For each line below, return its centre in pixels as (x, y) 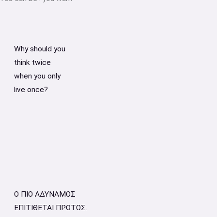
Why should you (39, 49)
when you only (37, 76)
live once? (31, 90)
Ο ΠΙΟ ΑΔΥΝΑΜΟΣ (45, 194)
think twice (32, 63)
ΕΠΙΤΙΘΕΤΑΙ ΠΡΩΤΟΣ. (50, 208)
